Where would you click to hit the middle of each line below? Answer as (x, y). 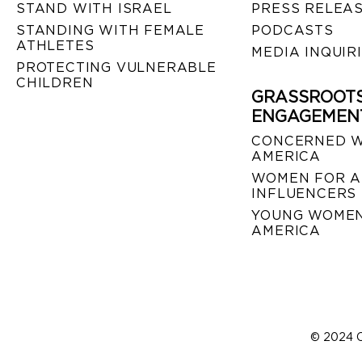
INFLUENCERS (304, 193)
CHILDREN (55, 82)
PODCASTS (293, 30)
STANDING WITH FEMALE (111, 30)
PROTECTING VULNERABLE (116, 67)
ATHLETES (55, 45)
